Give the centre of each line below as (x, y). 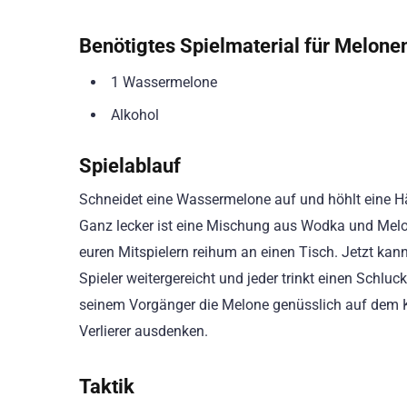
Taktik (107, 386)
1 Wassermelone (164, 83)
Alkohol (135, 115)
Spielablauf (130, 165)
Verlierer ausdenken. (144, 331)
